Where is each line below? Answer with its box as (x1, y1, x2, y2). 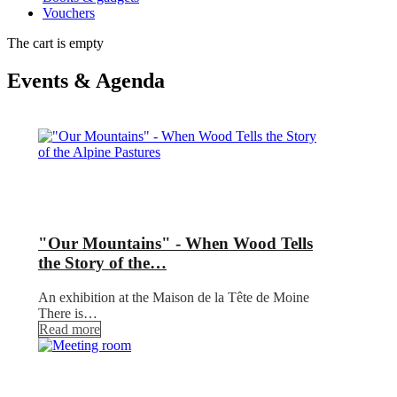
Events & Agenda (7, 69, 165, 93)
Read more (39, 321, 100, 337)
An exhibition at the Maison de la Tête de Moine (38, 289, 309, 305)
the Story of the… (38, 253, 167, 272)
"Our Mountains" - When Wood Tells (38, 233, 313, 253)
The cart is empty (7, 35, 104, 51)
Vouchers (43, 5, 95, 21)
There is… (38, 305, 97, 321)
